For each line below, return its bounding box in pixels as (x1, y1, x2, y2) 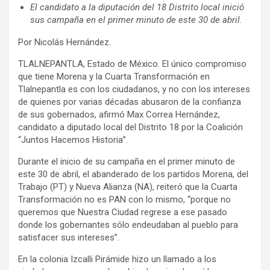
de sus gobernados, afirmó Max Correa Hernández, (18, 109, 220, 121)
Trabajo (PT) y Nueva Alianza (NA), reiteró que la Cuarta (18, 181, 237, 193)
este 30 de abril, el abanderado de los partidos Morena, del (18, 169, 248, 180)
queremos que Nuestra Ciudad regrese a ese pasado (18, 207, 227, 218)
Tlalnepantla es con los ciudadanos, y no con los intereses (18, 84, 250, 95)
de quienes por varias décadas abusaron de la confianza (18, 96, 241, 108)
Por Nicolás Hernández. (18, 37, 111, 48)
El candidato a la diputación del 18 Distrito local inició (30, 2, 244, 13)
